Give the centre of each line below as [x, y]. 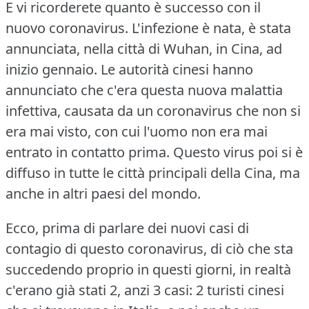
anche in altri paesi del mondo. [103, 193]
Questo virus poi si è [238, 152]
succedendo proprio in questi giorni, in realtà [148, 269]
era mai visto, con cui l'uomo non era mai [137, 131]
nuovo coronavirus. [67, 28]
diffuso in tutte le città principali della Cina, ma [153, 172]
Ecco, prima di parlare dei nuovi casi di [127, 228]
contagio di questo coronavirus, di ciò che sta [149, 248]
